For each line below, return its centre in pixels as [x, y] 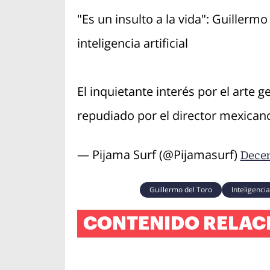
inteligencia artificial [132, 43]
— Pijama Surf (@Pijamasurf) [159, 155]
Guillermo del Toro [181, 190]
